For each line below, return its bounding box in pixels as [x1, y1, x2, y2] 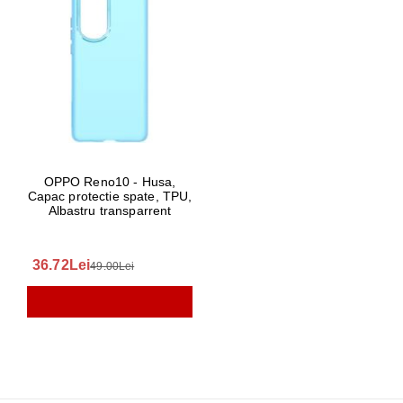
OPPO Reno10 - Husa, [43, 175, 176, 189]
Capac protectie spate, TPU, [27, 189, 193, 203]
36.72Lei [32, 257, 91, 273]
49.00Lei [90, 260, 135, 273]
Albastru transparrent [48, 203, 172, 218]
